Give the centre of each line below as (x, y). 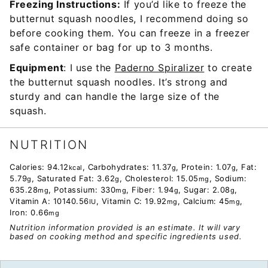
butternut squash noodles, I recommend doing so (129, 18)
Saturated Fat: (67, 178)
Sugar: (198, 189)
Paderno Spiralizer (159, 67)
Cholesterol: (150, 178)
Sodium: (230, 178)
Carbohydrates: (120, 167)
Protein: (199, 167)
